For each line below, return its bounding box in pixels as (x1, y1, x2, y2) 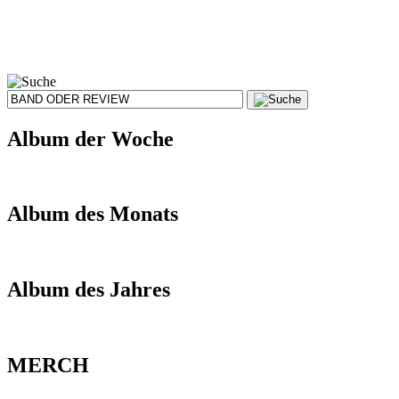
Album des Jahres (7, 278, 170, 302)
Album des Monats (7, 202, 178, 226)
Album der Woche (7, 126, 174, 151)
